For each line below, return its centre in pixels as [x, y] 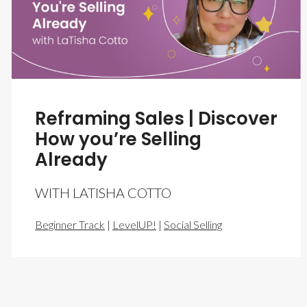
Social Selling [193, 224]
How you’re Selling [118, 139]
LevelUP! [134, 224]
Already [71, 159]
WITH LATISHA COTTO [103, 192]
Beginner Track [70, 224]
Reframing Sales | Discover [156, 118]
